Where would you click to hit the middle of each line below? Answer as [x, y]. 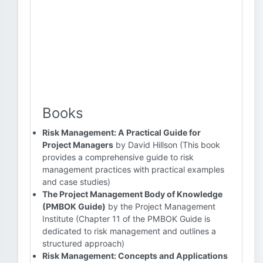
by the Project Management [161, 206]
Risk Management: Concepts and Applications [135, 256]
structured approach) [83, 243]
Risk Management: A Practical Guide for [122, 132]
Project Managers [78, 145]
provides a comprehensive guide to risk [118, 157]
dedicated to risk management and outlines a [129, 231]
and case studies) [76, 182]
